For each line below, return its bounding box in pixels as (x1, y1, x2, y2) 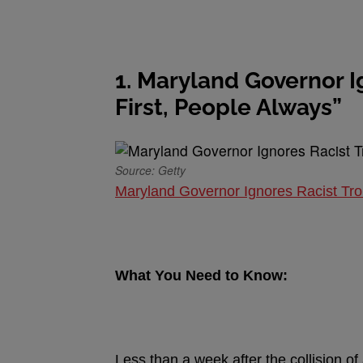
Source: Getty (115, 162, 186, 178)
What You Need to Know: (115, 267, 288, 284)
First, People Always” (115, 94, 342, 121)
